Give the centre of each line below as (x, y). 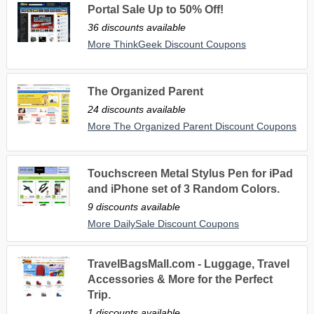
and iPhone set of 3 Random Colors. (183, 189)
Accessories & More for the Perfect (180, 279)
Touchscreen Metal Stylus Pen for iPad (190, 173)
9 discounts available (134, 206)
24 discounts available (136, 109)
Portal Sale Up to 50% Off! (155, 9)
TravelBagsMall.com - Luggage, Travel (188, 264)
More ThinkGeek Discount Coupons (166, 44)
